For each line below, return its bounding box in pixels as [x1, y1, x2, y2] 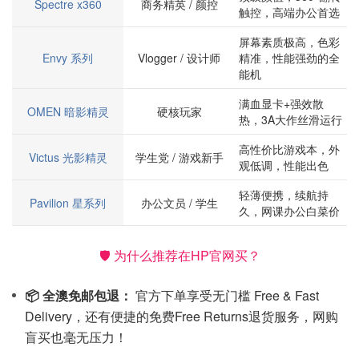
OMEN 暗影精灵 [26, 103, 109, 119]
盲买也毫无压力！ [25, 328, 127, 346]
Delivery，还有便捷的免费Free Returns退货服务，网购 [25, 307, 338, 325]
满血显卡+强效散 [239, 95, 324, 111]
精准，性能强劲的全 [239, 50, 340, 66]
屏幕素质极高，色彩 [239, 34, 340, 50]
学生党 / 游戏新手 [135, 149, 224, 165]
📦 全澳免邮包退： [25, 286, 132, 305]
